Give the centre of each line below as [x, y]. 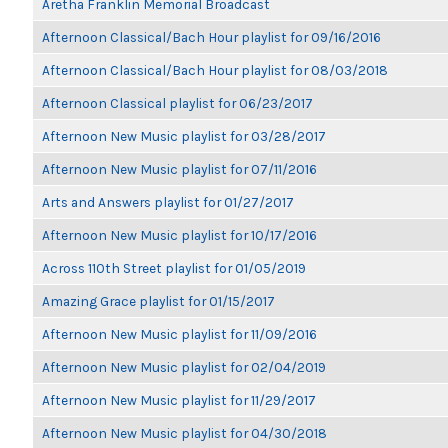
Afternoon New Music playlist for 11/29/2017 [179, 400]
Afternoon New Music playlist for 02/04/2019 [184, 367]
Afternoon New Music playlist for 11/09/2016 [179, 334]
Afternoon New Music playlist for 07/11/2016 [179, 169]
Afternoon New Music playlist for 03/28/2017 [184, 136]
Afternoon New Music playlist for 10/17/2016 [179, 235]
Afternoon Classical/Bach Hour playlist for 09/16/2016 [211, 37]
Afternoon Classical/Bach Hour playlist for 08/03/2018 [215, 70]
